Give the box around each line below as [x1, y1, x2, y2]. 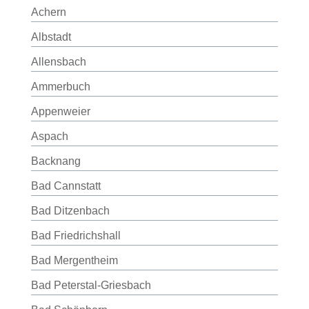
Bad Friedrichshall [30, 230, 121, 241]
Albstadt [30, 31, 71, 43]
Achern [30, 6, 66, 18]
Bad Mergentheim [30, 255, 118, 266]
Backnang [30, 155, 81, 167]
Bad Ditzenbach [30, 205, 110, 217]
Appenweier [30, 106, 90, 117]
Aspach [30, 130, 68, 142]
